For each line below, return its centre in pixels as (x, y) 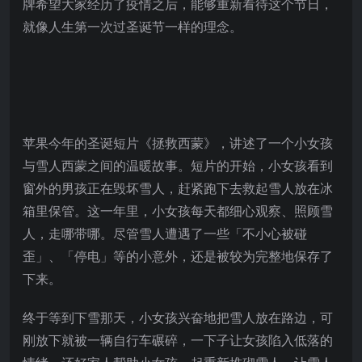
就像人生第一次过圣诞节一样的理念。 (133, 26)
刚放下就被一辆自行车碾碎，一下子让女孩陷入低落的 (178, 340)
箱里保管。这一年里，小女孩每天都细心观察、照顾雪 (178, 210)
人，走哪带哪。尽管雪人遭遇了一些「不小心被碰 (165, 233)
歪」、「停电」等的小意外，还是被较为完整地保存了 (178, 256)
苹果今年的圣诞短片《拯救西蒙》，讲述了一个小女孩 (178, 143)
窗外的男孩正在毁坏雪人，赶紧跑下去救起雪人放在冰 (178, 188)
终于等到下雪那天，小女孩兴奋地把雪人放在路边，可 (178, 317)
